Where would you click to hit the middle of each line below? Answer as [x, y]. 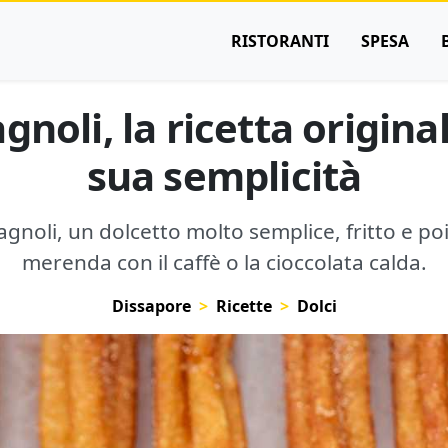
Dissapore [151, 306]
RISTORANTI [280, 41]
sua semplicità [224, 175]
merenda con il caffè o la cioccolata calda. [224, 262]
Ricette [243, 306]
